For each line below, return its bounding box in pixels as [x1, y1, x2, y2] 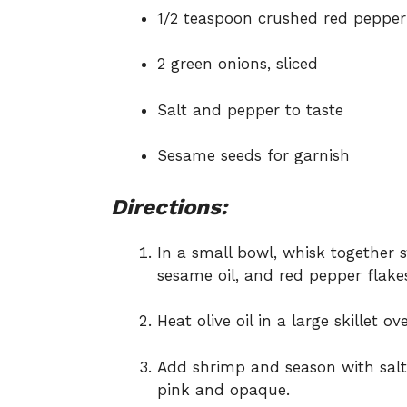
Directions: [111, 194, 227, 220]
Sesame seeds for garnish [157, 146, 350, 164]
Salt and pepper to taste [157, 100, 343, 119]
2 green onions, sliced [157, 55, 318, 73]
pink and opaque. [157, 380, 290, 399]
